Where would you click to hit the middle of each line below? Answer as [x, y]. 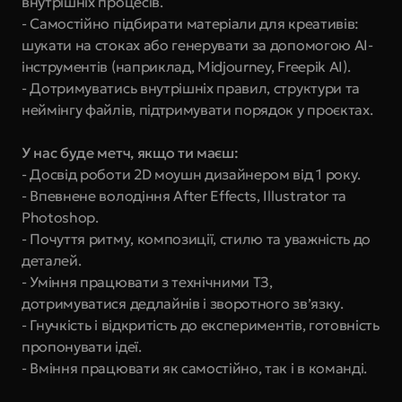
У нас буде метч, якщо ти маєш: [130, 153]
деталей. [52, 260]
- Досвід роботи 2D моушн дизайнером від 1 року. [191, 174]
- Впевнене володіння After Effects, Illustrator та [184, 196]
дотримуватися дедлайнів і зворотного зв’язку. [183, 303]
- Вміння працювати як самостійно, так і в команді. [194, 368]
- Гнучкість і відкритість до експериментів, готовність [201, 325]
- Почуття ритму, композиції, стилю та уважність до [196, 239]
